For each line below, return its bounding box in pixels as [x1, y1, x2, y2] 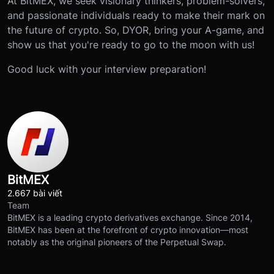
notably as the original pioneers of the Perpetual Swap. [7, 237, 226, 248]
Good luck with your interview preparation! [7, 62, 206, 75]
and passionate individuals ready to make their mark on [7, 9, 265, 21]
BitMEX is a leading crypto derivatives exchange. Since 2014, [7, 212, 253, 223]
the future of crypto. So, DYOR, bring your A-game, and [7, 23, 264, 36]
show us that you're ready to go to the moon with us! [7, 38, 254, 51]
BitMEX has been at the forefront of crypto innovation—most [7, 224, 248, 235]
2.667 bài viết [7, 188, 62, 199]
